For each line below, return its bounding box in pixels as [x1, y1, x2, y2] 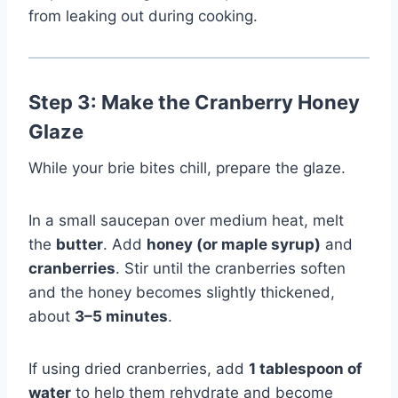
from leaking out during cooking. [28, 6, 258, 25]
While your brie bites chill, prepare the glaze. [28, 158, 346, 177]
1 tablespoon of [249, 359, 362, 378]
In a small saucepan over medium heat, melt [28, 211, 344, 229]
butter [56, 235, 103, 253]
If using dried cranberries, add [28, 359, 249, 378]
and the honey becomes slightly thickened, [28, 283, 335, 301]
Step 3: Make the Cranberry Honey [28, 90, 360, 114]
